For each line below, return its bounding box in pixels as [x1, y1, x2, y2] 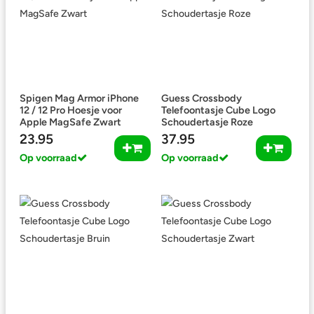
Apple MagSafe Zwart [20, 116, 121, 128]
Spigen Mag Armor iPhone [20, 92, 139, 104]
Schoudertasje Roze [161, 116, 253, 128]
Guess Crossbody [161, 92, 242, 104]
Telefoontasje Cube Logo [161, 104, 275, 116]
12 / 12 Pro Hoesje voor [20, 104, 122, 116]
